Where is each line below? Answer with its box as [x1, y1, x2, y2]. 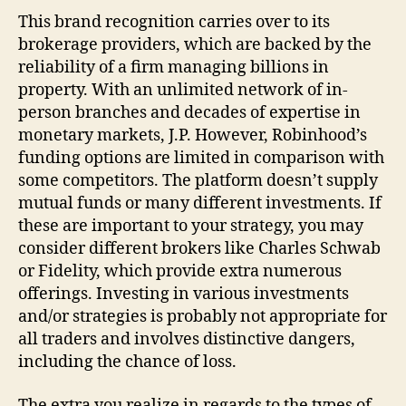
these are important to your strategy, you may [18, 216, 363, 237]
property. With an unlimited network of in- [18, 80, 348, 101]
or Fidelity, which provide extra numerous [18, 261, 342, 282]
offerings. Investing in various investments [18, 284, 349, 304]
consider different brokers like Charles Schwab [18, 238, 381, 259]
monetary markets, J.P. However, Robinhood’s [18, 125, 367, 146]
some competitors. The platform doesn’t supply [18, 170, 378, 191]
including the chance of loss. [18, 352, 237, 372]
